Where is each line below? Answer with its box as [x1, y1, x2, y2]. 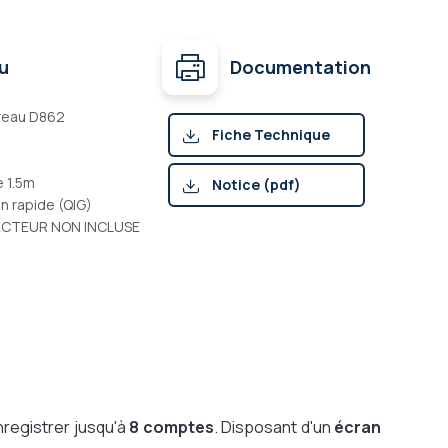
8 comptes [129, 416, 214, 438]
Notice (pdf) [212, 175, 301, 194]
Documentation [230, 55, 371, 79]
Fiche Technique [212, 125, 330, 144]
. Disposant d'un [213, 416, 334, 438]
